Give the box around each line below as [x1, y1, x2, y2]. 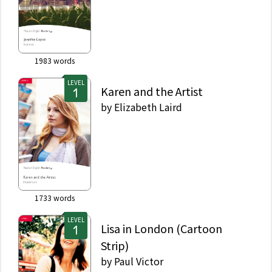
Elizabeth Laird [114, 100, 182, 115]
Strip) [101, 237, 129, 254]
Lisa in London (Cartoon [101, 220, 222, 237]
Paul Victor [114, 254, 163, 269]
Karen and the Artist [101, 83, 203, 100]
